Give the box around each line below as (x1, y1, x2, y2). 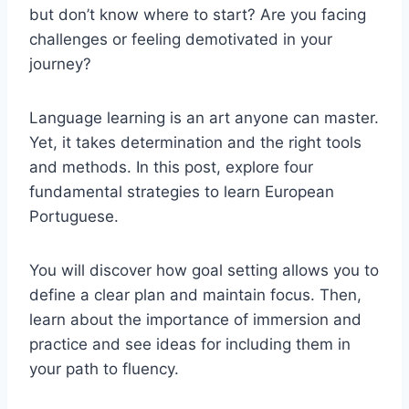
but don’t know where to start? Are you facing (29, 5, 366, 24)
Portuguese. (29, 206, 123, 225)
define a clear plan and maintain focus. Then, (29, 285, 362, 304)
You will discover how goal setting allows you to (29, 260, 379, 279)
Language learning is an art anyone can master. (29, 108, 379, 127)
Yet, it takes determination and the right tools (29, 132, 362, 152)
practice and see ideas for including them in (29, 334, 351, 353)
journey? (29, 54, 96, 73)
